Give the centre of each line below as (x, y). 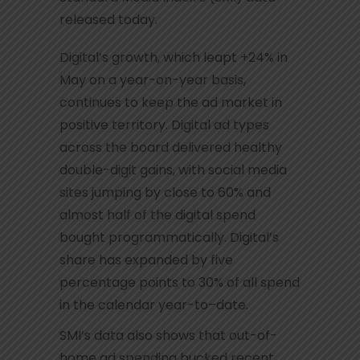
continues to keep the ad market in (171, 103)
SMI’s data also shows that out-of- (168, 336)
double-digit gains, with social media (173, 170)
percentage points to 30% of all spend (180, 283)
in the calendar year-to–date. (154, 305)
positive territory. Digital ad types (164, 125)
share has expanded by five (146, 260)
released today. (108, 20)
